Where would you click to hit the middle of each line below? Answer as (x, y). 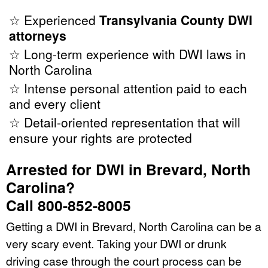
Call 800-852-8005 (68, 205)
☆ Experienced (54, 20)
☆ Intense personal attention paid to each (128, 88)
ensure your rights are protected (100, 138)
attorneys (38, 36)
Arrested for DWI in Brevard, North (128, 170)
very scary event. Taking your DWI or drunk (116, 243)
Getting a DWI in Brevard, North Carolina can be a (134, 226)
